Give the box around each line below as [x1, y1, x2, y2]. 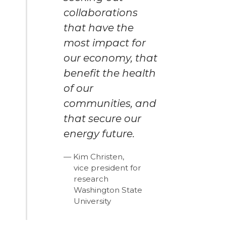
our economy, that [64, 52, 158, 65]
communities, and [64, 97, 157, 110]
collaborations [64, 7, 138, 19]
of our [64, 82, 94, 95]
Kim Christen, [73, 152, 125, 162]
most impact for [64, 37, 146, 49]
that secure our [64, 112, 142, 125]
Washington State [74, 185, 143, 195]
